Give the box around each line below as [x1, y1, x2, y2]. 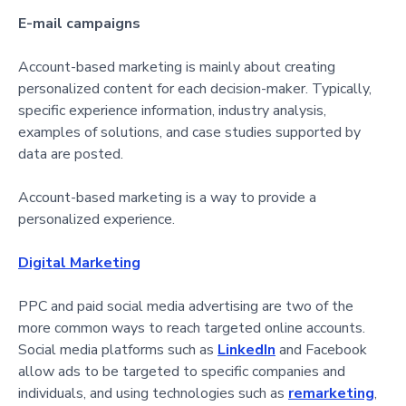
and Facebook [275, 339, 367, 360]
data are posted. [18, 143, 123, 164]
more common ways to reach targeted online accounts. [18, 317, 365, 338]
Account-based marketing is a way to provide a [18, 187, 316, 208]
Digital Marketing [18, 252, 140, 273]
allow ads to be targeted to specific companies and [18, 361, 345, 382]
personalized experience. [18, 208, 175, 229]
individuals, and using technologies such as [18, 382, 288, 403]
